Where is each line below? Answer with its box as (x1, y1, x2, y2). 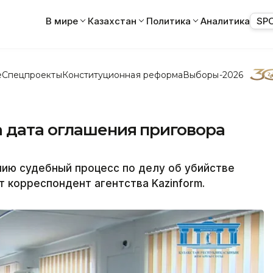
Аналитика (200, 15, 250, 27)
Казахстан (88, 15, 136, 27)
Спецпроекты (1, 69, 62, 80)
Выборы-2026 (183, 69, 243, 80)
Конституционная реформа (62, 69, 183, 80)
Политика (146, 15, 191, 27)
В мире (46, 15, 78, 27)
